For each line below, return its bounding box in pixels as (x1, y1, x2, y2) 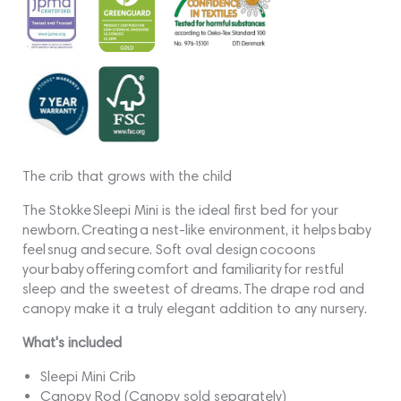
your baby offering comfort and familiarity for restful (22, 260, 344, 278)
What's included (22, 334, 122, 352)
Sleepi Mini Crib (40, 368, 136, 386)
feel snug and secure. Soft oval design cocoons (22, 241, 316, 259)
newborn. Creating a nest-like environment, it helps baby (22, 221, 371, 239)
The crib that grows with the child (22, 167, 232, 185)
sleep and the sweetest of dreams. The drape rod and (22, 280, 364, 298)
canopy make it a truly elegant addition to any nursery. (22, 300, 369, 318)
